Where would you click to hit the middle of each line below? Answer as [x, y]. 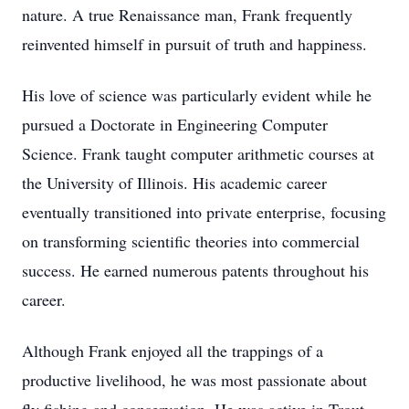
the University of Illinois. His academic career [174, 183]
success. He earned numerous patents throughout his [195, 270]
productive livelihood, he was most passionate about [194, 380]
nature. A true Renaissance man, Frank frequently [187, 15]
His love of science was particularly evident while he [197, 95]
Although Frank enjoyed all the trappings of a [173, 351]
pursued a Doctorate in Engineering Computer [175, 124]
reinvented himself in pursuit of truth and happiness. [194, 44]
